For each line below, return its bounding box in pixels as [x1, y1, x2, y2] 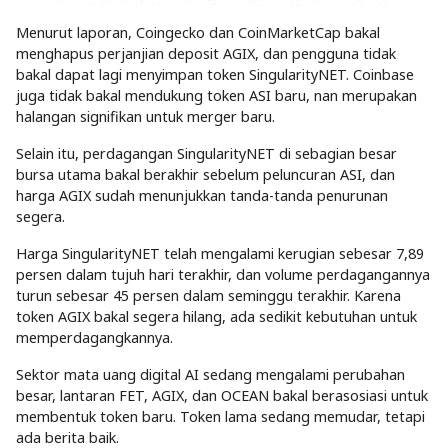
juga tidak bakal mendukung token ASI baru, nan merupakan [16, 85, 417, 105]
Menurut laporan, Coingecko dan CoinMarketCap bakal [16, 22, 380, 42]
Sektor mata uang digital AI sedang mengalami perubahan [16, 364, 405, 384]
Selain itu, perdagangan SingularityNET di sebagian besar [16, 143, 397, 163]
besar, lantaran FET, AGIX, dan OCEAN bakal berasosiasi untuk [16, 385, 428, 405]
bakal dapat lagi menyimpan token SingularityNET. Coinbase [16, 64, 414, 84]
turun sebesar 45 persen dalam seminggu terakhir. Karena [16, 285, 401, 305]
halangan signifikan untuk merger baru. [16, 106, 275, 126]
